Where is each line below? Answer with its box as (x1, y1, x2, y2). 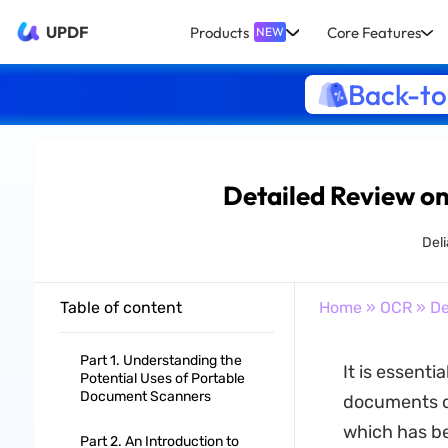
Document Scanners (79, 388, 211, 405)
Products (190, 22, 250, 42)
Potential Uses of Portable (79, 370, 245, 387)
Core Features (326, 22, 421, 42)
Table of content (59, 298, 182, 317)
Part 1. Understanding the (79, 352, 242, 369)
